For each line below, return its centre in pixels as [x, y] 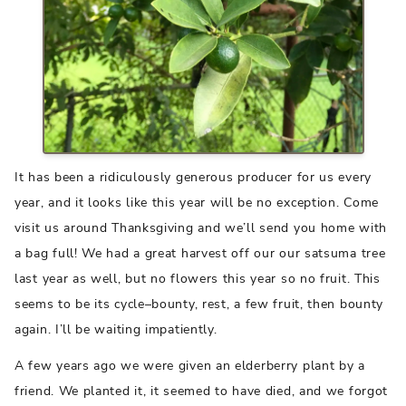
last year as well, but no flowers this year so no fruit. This [198, 279]
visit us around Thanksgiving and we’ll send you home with [201, 228]
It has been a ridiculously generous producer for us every [193, 178]
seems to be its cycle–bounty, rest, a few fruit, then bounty [199, 304]
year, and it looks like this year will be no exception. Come [197, 203]
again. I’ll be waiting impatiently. [116, 330]
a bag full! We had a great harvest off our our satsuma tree [200, 254]
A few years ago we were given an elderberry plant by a [190, 366]
